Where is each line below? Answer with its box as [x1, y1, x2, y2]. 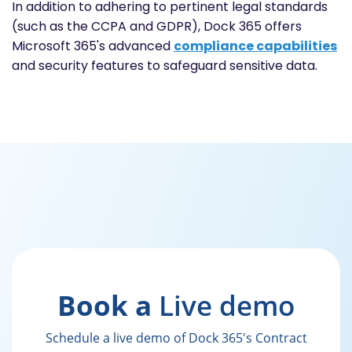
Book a [57, 287, 159, 324]
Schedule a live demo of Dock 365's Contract [45, 329, 307, 347]
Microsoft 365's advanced [12, 37, 174, 56]
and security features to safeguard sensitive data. [12, 57, 317, 75]
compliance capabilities [174, 37, 337, 56]
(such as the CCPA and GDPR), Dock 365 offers [12, 17, 302, 36]
